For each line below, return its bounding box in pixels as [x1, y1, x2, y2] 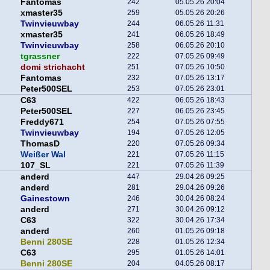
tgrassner [20, 51, 60, 61]
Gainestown [20, 193, 70, 203]
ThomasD [20, 139, 60, 148]
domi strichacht [20, 62, 85, 72]
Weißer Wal [20, 149, 66, 159]
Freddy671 [20, 117, 64, 127]
